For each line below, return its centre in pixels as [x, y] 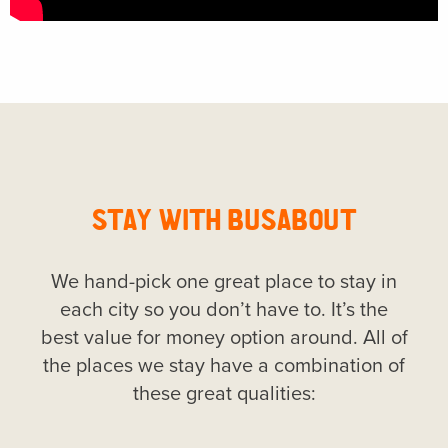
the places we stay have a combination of [224, 366]
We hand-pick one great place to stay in [224, 282]
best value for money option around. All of [224, 338]
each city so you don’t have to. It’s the [224, 310]
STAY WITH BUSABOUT [224, 218]
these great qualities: [224, 394]
